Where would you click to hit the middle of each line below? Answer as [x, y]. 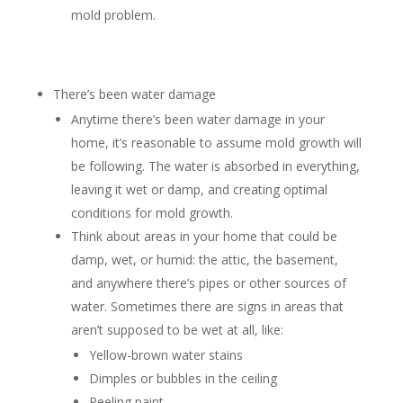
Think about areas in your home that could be [204, 237]
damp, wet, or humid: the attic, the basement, [204, 260]
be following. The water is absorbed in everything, [215, 166]
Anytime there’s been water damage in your [197, 120]
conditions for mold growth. [152, 213]
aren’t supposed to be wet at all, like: [177, 330]
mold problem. [113, 15]
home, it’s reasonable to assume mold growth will [216, 143]
